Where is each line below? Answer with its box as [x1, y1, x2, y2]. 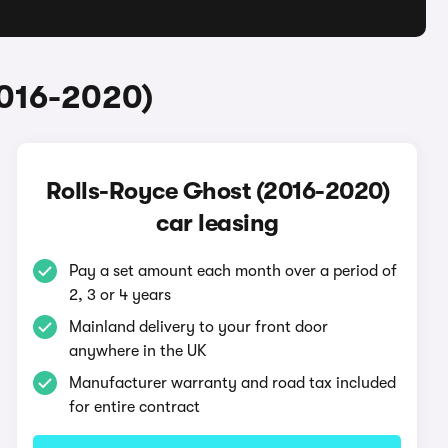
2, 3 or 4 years [69, 286, 172, 304]
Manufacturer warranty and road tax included [69, 374, 397, 392]
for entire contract [69, 398, 201, 416]
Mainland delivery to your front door [69, 318, 329, 336]
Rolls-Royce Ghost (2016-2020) [45, 177, 390, 205]
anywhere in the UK [69, 342, 208, 360]
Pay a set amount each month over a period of [69, 262, 398, 280]
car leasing [156, 209, 279, 237]
